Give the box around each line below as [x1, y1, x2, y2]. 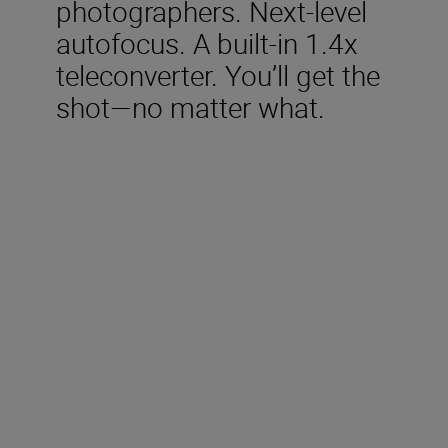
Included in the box [56, 229, 300, 271]
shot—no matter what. [56, 87, 325, 126]
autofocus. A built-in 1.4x [56, 23, 358, 62]
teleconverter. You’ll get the [56, 55, 380, 94]
